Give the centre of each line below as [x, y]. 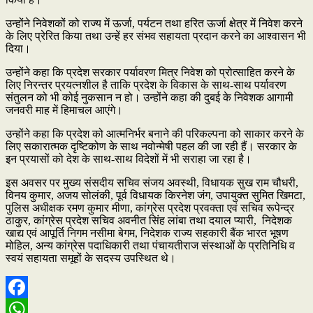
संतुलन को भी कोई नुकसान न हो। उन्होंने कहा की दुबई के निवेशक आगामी [150, 97]
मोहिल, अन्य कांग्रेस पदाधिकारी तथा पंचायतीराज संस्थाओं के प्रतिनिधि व [150, 245]
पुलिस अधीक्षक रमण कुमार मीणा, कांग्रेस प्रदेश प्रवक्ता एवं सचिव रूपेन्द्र [150, 208]
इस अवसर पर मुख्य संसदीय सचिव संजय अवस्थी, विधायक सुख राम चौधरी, [152, 182]
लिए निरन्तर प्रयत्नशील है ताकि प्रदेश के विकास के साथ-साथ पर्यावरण [146, 85]
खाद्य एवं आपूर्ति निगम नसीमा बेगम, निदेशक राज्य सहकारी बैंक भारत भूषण [147, 233]
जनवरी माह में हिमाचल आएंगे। [64, 110]
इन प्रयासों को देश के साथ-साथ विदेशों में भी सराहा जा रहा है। [129, 159]
